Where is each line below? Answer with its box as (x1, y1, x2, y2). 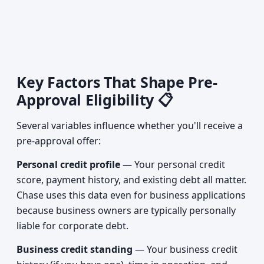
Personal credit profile (16, 158, 120, 171)
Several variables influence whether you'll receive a (16, 119, 243, 132)
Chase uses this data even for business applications (16, 189, 246, 202)
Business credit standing (16, 243, 133, 256)
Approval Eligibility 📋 (16, 90, 173, 110)
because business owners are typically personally (16, 204, 236, 217)
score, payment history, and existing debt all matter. (16, 173, 246, 186)
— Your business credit (133, 243, 237, 256)
